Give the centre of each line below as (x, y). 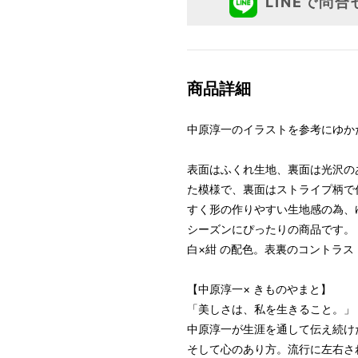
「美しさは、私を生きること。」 (271, 309)
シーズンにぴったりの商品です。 (271, 229)
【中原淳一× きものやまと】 (259, 289)
